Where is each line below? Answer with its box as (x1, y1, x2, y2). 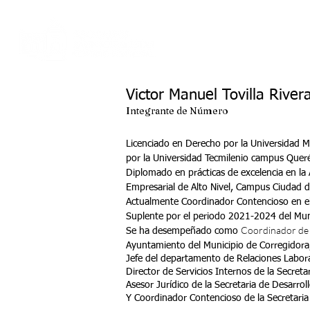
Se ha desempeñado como (126, 226, 241, 236)
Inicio (196, 40, 226, 54)
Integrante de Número (126, 104, 228, 117)
